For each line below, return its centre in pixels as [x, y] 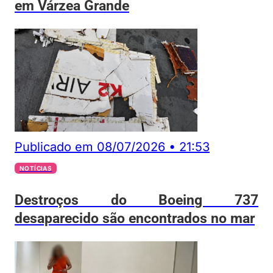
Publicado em [54, 147]
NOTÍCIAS [36, 168]
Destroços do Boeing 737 [136, 200]
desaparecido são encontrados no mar [135, 218]
